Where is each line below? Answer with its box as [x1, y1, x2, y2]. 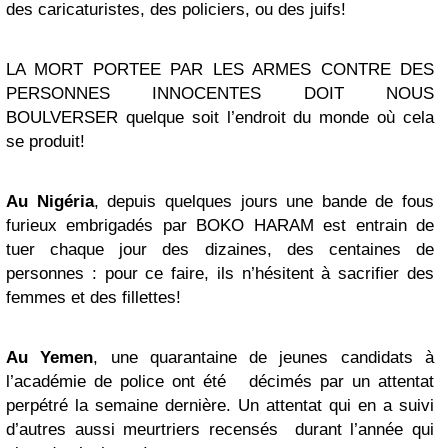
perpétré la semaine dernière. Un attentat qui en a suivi [6, 396, 434, 415]
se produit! [6, 132, 85, 151]
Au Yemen [6, 348, 94, 367]
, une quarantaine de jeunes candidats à [93, 348, 435, 367]
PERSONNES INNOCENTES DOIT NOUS [6, 84, 434, 103]
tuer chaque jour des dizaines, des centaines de [6, 240, 434, 259]
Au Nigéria [6, 192, 94, 211]
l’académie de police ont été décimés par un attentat [6, 372, 434, 391]
